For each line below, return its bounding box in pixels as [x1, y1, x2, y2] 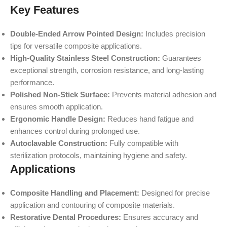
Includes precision [143, 29, 205, 38]
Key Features [10, 4, 79, 16]
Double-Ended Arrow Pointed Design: [10, 29, 143, 38]
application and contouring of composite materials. [10, 201, 175, 209]
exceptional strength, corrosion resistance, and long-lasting [10, 66, 204, 74]
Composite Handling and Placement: [10, 188, 139, 197]
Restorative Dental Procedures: [10, 213, 121, 221]
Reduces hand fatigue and [105, 115, 194, 123]
